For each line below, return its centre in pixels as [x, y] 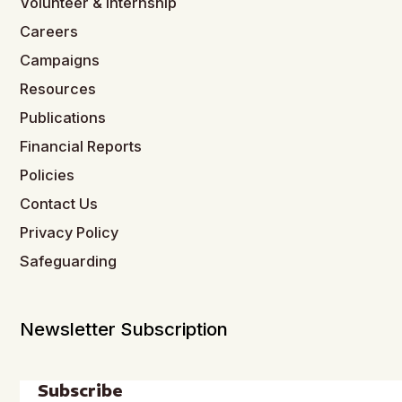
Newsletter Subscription [124, 329]
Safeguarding [69, 262]
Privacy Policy [70, 233]
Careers [49, 32]
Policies [48, 175]
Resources [58, 89]
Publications [63, 118]
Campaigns [60, 61]
